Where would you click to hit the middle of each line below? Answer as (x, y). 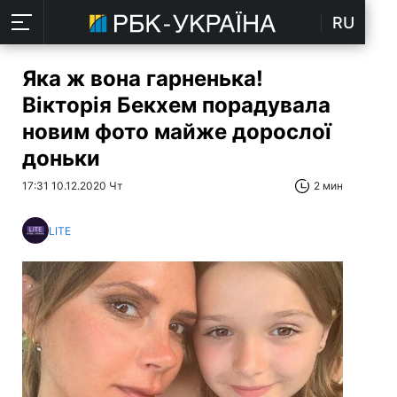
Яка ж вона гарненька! (143, 78)
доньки (61, 158)
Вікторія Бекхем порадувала (176, 105)
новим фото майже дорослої (177, 132)
